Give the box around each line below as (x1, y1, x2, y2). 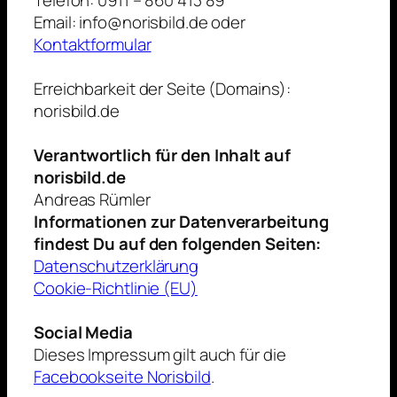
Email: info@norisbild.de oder (34, 11, 246, 35)
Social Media (34, 321, 133, 345)
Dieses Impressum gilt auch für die (34, 343, 286, 367)
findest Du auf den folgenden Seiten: (34, 232, 322, 256)
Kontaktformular (34, 33, 152, 57)
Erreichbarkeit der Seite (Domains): (34, 77, 291, 101)
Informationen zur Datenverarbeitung (34, 210, 329, 234)
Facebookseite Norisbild (34, 365, 211, 389)
